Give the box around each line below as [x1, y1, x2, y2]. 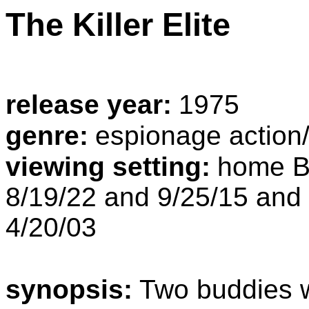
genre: [6, 121, 88, 151]
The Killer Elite [6, 6, 230, 43]
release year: [6, 90, 172, 120]
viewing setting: [6, 152, 210, 182]
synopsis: [6, 275, 132, 305]
